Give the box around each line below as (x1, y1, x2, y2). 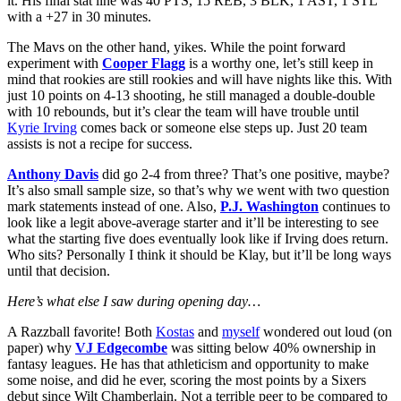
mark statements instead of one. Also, (7, 198, 220, 214)
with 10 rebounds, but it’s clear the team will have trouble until (7, 103, 359, 119)
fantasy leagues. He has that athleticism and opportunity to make (7, 355, 369, 371)
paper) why (7, 339, 75, 355)
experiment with (7, 55, 102, 71)
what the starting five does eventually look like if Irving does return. (7, 230, 388, 246)
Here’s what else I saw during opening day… (7, 293, 260, 309)
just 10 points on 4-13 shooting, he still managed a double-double (7, 87, 375, 103)
